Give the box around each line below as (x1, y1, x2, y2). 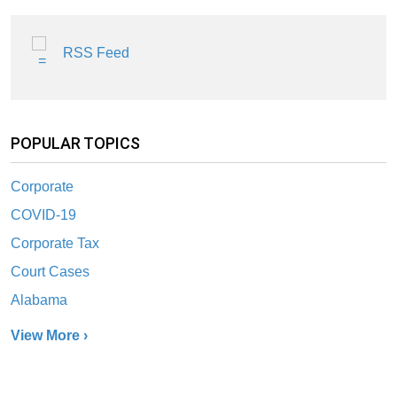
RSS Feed (63, 45, 129, 61)
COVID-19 (11, 206, 76, 222)
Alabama (11, 292, 67, 307)
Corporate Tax (11, 235, 99, 251)
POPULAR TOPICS (11, 134, 140, 153)
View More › (11, 327, 88, 343)
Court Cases (11, 263, 90, 279)
